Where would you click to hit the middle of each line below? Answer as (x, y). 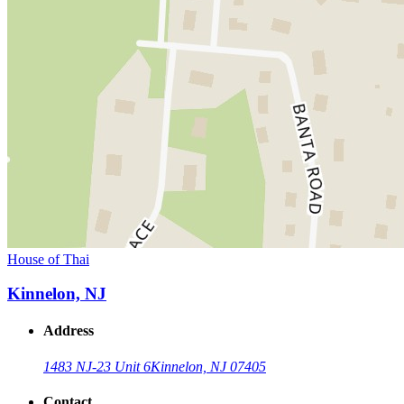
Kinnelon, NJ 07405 (208, 366)
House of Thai (48, 259)
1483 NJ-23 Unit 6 (97, 366)
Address (69, 331)
